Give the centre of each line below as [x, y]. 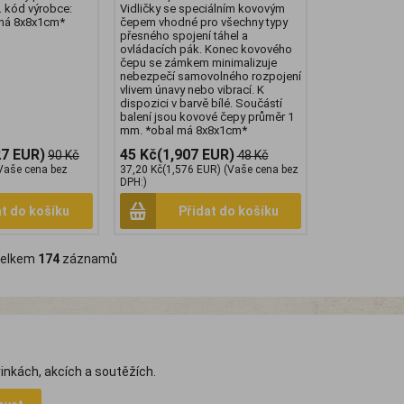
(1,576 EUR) [191, 170]
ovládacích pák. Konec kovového [206, 50]
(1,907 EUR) [195, 155]
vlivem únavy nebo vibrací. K [192, 90]
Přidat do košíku [228, 211]
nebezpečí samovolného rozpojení [210, 77]
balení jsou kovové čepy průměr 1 [207, 117]
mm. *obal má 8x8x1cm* [183, 131]
